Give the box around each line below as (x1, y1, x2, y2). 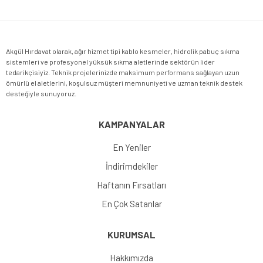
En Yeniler (112, 142, 151, 153)
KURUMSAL (107, 229, 156, 241)
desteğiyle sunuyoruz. (6, 89, 76, 98)
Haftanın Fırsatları (97, 180, 166, 191)
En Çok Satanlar (101, 198, 162, 210)
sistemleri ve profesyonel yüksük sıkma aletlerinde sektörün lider (6, 58, 215, 66)
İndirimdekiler (105, 161, 158, 172)
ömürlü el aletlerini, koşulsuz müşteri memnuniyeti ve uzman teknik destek (6, 79, 242, 87)
